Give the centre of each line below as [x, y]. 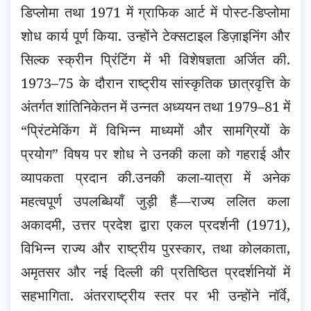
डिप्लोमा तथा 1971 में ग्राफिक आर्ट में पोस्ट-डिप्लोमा [155, 12]
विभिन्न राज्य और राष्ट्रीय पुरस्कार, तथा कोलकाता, [155, 248]
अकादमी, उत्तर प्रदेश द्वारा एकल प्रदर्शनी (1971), [155, 224]
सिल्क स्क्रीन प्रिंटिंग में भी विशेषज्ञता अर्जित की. [155, 59]
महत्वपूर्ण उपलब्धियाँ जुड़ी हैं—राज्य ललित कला [155, 201]
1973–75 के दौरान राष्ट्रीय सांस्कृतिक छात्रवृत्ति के [155, 83]
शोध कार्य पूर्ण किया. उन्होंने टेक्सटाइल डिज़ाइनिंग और [155, 35]
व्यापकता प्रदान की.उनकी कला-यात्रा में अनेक [155, 177]
